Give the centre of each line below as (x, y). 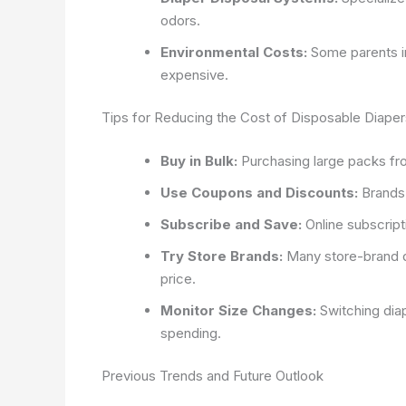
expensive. (194, 74)
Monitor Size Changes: (238, 310)
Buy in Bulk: (199, 160)
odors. (180, 20)
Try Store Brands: (222, 256)
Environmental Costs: (234, 52)
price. (178, 278)
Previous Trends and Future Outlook (213, 376)
